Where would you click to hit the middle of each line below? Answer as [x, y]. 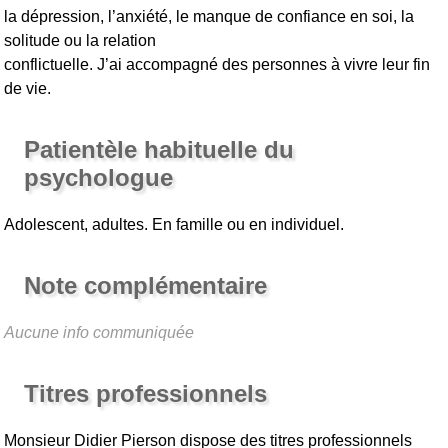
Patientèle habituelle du [159, 150]
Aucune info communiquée [99, 333]
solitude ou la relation [80, 41]
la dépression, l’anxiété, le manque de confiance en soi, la [209, 17]
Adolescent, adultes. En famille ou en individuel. [174, 225]
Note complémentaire [146, 286]
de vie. [28, 89]
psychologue [99, 178]
